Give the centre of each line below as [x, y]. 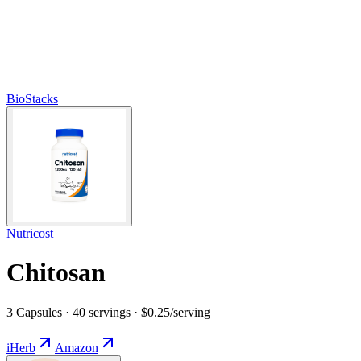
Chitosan [56, 273]
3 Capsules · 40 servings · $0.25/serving [108, 312]
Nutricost [30, 233]
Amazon [77, 347]
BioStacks [32, 98]
